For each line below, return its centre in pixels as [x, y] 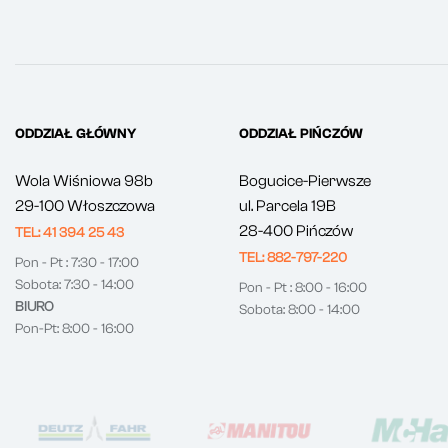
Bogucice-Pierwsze [304, 180]
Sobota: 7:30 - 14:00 [74, 284]
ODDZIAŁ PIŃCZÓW [300, 133]
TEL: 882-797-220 [292, 257]
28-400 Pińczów [295, 230]
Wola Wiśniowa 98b [84, 180]
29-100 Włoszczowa [85, 205]
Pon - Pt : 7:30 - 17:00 [77, 262]
